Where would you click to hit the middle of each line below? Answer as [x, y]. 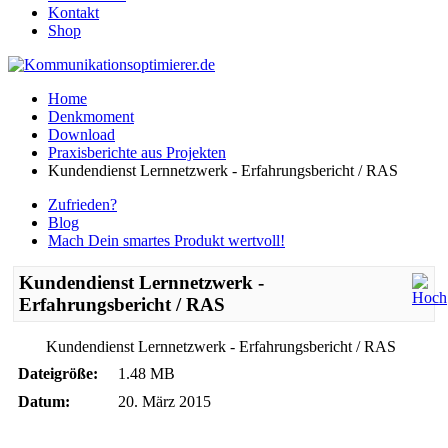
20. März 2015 [164, 401]
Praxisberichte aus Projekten [137, 152]
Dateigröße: [58, 373]
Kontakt [73, 12]
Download [81, 134]
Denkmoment [91, 116]
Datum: [44, 401]
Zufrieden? [82, 204]
